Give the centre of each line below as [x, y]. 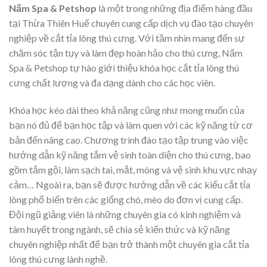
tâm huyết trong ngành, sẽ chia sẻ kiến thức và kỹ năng [119, 229]
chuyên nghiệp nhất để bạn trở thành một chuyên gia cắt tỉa [129, 244]
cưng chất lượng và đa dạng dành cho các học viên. [112, 83]
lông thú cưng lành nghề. [58, 259]
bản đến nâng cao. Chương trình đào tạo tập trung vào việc [129, 140]
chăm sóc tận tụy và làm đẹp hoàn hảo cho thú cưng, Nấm [126, 53]
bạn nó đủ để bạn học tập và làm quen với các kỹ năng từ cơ [131, 125]
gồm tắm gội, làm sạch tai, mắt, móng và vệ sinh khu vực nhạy [133, 170]
